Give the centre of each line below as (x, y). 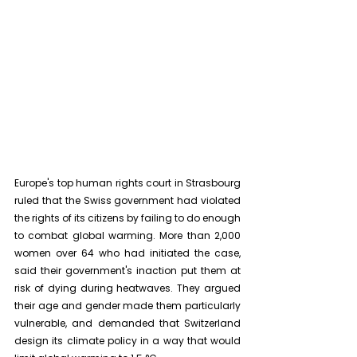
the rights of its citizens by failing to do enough (127, 218)
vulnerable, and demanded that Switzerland (127, 324)
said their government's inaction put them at (127, 271)
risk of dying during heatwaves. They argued (127, 288)
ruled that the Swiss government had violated (127, 201)
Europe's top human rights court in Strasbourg (127, 183)
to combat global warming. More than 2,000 (127, 236)
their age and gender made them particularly (127, 306)
